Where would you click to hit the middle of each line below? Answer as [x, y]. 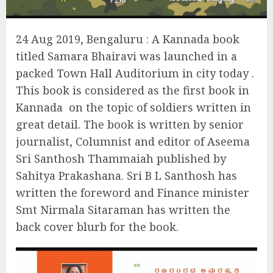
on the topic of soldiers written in [160, 108]
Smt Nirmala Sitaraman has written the [123, 210]
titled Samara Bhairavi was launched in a [126, 56]
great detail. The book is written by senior [130, 125]
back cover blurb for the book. [97, 227]
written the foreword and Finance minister [133, 193]
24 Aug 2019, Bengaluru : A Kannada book [128, 39]
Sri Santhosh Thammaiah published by [121, 159]
